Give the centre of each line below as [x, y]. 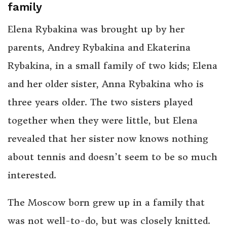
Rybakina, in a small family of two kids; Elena [112, 66]
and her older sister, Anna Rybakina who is [106, 84]
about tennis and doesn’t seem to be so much [112, 157]
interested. [32, 175]
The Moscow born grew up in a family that [106, 203]
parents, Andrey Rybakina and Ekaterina [99, 48]
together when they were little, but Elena [103, 121]
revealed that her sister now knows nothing [108, 139]
